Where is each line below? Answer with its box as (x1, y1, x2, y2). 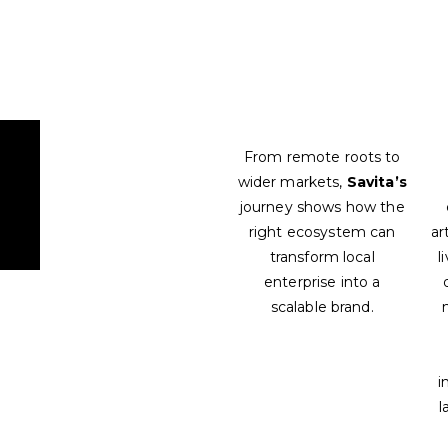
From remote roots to (243, 148, 401, 167)
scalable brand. (270, 298, 374, 317)
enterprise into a (264, 273, 381, 292)
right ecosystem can (248, 223, 396, 242)
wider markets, (237, 173, 347, 192)
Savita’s (346, 173, 407, 192)
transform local (269, 248, 375, 267)
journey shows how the (239, 198, 405, 217)
